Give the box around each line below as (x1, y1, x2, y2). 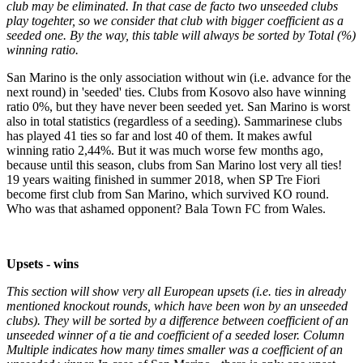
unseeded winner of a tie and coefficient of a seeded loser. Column (6, 327, 344, 342)
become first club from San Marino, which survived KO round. (6, 186, 329, 201)
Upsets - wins (6, 256, 79, 271)
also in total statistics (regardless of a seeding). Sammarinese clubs (6, 113, 342, 128)
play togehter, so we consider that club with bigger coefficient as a (6, 13, 344, 28)
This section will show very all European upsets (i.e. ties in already (6, 284, 346, 298)
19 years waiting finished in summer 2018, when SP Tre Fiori (6, 172, 320, 186)
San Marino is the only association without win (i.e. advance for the (6, 70, 351, 84)
